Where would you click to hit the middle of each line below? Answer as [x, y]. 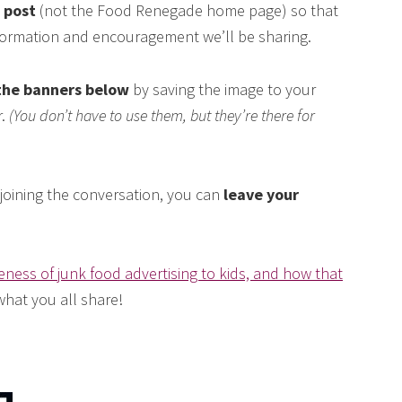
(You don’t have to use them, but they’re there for [162, 116]
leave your [261, 195]
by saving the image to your [223, 90]
